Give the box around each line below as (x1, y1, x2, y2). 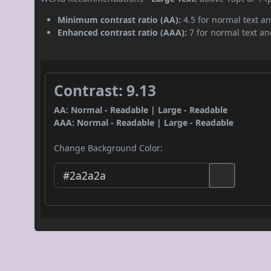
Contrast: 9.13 (54, 80, 157, 100)
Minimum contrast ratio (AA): (57, 13, 181, 25)
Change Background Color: (54, 142, 163, 154)
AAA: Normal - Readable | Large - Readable (54, 116, 234, 128)
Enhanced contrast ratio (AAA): (57, 26, 188, 38)
